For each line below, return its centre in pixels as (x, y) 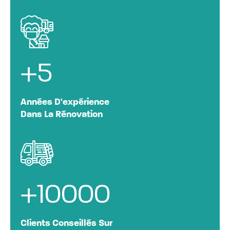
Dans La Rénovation (62, 114)
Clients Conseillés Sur (66, 223)
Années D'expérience (65, 102)
